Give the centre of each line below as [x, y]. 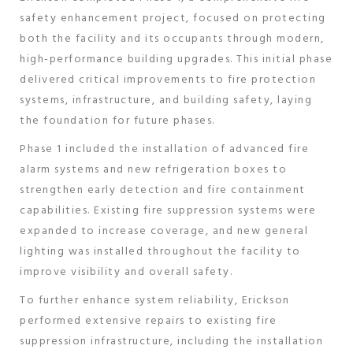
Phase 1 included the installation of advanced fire [164, 150]
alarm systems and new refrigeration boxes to [153, 170]
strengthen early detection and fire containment [163, 191]
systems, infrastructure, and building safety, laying [166, 101]
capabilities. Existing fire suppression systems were [168, 211]
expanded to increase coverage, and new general [164, 232]
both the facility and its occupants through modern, [172, 39]
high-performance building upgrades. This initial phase [176, 60]
